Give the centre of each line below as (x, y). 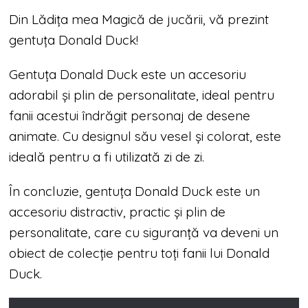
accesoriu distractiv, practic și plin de (118, 212)
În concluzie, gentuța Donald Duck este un (135, 191)
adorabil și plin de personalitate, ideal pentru (142, 95)
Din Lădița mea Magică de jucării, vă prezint (139, 19)
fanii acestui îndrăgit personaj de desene (130, 115)
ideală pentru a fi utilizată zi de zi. (107, 157)
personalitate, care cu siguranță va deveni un (144, 232)
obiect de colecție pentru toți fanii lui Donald (140, 253)
